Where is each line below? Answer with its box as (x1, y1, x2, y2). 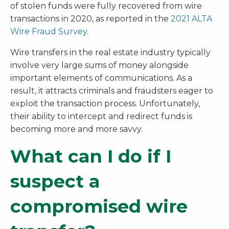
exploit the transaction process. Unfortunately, (10, 98, 200, 108)
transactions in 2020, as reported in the (10, 13, 171, 24)
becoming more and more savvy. (10, 124, 143, 134)
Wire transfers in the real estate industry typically (10, 47, 211, 57)
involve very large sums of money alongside (10, 60, 189, 70)
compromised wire (10, 195, 188, 217)
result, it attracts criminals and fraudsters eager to (10, 85, 213, 96)
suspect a (10, 170, 100, 192)
